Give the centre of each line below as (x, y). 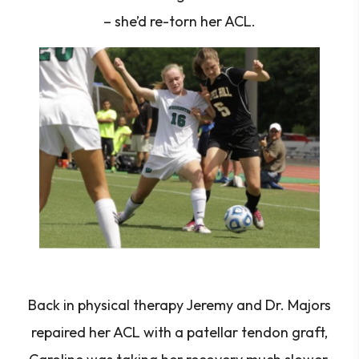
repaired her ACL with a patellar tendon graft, (179, 332)
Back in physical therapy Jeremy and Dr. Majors (179, 305)
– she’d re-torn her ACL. (179, 21)
